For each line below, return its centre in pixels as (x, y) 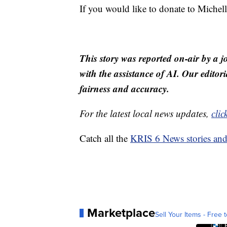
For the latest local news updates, (145, 113)
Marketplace (121, 213)
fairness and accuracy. (124, 89)
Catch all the (105, 138)
